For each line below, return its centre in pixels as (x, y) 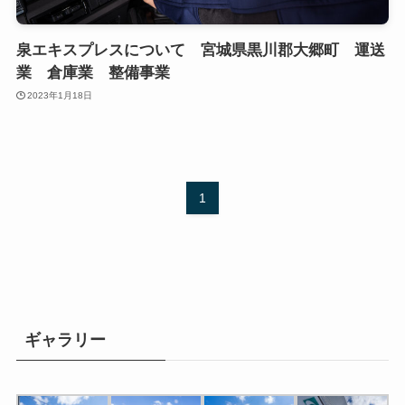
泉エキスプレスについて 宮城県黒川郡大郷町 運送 (200, 51)
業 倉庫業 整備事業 (93, 73)
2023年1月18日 (60, 95)
